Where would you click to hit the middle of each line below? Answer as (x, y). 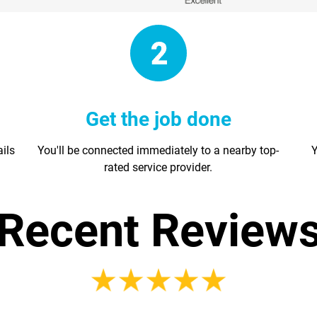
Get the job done (158, 120)
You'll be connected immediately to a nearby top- (158, 151)
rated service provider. (158, 168)
